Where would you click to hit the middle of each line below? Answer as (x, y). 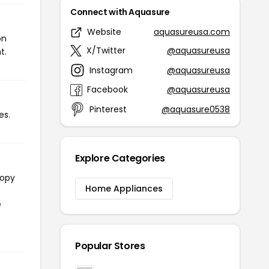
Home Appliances (124, 189)
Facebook (107, 90)
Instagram (111, 70)
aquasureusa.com (192, 32)
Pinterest (108, 109)
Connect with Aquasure (120, 12)
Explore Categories (120, 159)
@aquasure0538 (196, 109)
